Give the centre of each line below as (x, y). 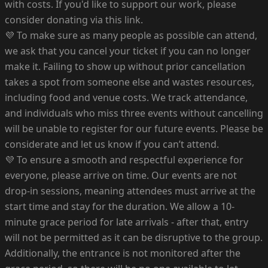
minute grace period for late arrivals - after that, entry (127, 222)
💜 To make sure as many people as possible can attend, (131, 35)
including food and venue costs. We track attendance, (126, 97)
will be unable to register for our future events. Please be (134, 128)
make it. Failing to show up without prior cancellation (125, 66)
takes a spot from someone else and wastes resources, (130, 82)
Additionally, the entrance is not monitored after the (123, 253)
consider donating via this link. (74, 19)
